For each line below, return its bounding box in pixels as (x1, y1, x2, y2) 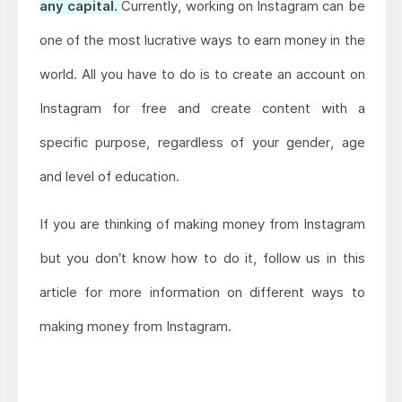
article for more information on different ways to (39, 283, 365, 301)
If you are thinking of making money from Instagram (39, 214, 365, 232)
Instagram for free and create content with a (39, 99, 365, 117)
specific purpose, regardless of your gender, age (39, 133, 365, 151)
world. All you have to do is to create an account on (39, 65, 365, 83)
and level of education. (39, 167, 179, 185)
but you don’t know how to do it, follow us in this (39, 249, 365, 267)
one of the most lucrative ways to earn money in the (39, 31, 365, 48)
